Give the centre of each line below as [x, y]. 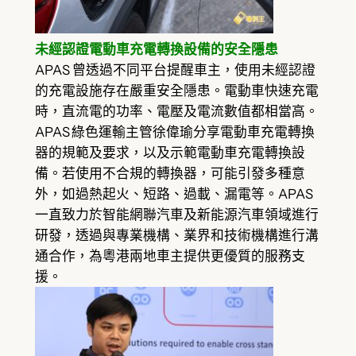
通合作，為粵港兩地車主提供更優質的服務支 [170, 256]
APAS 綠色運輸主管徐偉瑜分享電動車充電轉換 [174, 132]
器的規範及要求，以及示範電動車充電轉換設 [170, 153]
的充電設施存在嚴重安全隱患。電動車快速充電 [176, 91]
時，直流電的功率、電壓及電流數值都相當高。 [176, 112]
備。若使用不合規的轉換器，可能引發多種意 [170, 174]
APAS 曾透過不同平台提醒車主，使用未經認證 [175, 70]
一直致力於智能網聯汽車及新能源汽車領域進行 [176, 215]
